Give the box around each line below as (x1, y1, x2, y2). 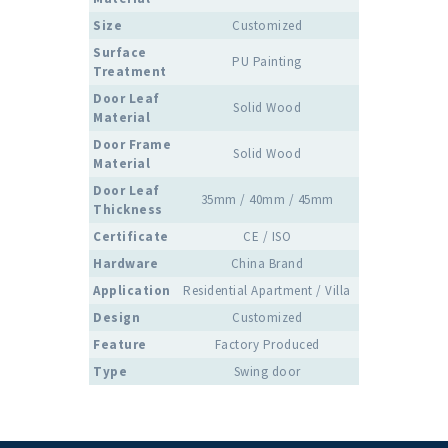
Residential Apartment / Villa (183, 281, 351, 299)
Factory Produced (214, 335, 320, 353)
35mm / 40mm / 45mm (200, 190, 334, 208)
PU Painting (232, 52, 302, 70)
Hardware (93, 254, 158, 272)
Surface (93, 43, 147, 61)
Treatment (93, 62, 167, 80)
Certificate (93, 227, 169, 245)
